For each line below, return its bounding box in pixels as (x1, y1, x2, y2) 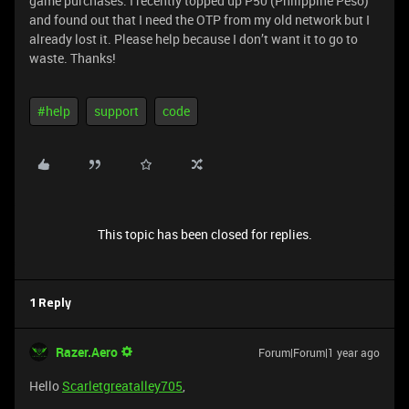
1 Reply (29, 298, 71, 309)
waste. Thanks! (29, 49, 116, 67)
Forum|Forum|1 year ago (258, 345, 380, 360)
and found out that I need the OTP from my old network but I (29, 11, 370, 28)
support (94, 102, 139, 120)
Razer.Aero (56, 343, 118, 361)
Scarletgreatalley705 (62, 377, 183, 394)
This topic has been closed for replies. (97, 225, 312, 243)
